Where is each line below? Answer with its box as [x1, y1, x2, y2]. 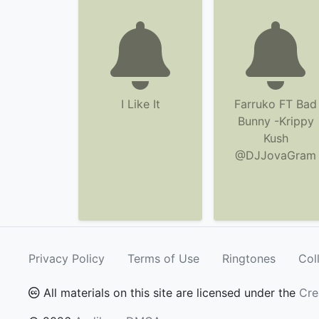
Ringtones [222, 251, 276, 266]
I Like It [120, 97, 160, 111]
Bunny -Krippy [237, 114, 314, 128]
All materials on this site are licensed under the [40, 286, 299, 300]
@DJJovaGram [235, 148, 316, 162]
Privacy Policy [28, 251, 105, 266]
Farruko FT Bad [234, 97, 317, 111]
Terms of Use [127, 251, 199, 266]
